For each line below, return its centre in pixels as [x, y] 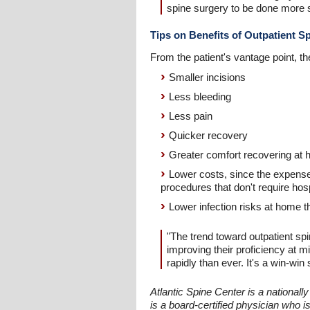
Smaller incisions [207, 77]
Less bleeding [200, 97]
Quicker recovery [208, 135]
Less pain [191, 116]
